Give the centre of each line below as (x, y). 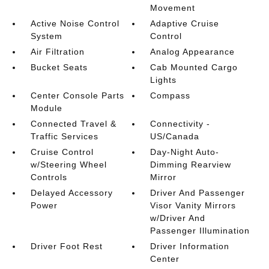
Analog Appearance (193, 52)
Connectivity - (180, 124)
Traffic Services (64, 136)
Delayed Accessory (71, 193)
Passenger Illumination (200, 231)
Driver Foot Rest (66, 246)
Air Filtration (57, 52)
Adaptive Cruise (185, 23)
